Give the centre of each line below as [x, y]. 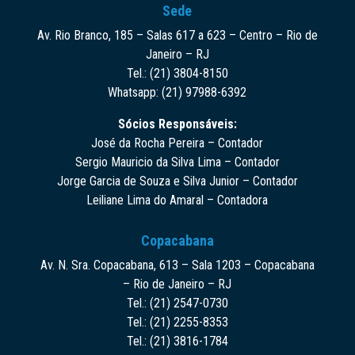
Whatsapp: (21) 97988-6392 [177, 92]
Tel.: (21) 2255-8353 [177, 322]
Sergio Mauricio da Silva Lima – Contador [177, 162]
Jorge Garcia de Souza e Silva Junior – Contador [177, 181]
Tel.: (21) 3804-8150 [177, 73]
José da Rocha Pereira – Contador [177, 143]
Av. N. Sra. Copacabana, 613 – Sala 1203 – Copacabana [177, 265]
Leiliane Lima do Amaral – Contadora [177, 200]
